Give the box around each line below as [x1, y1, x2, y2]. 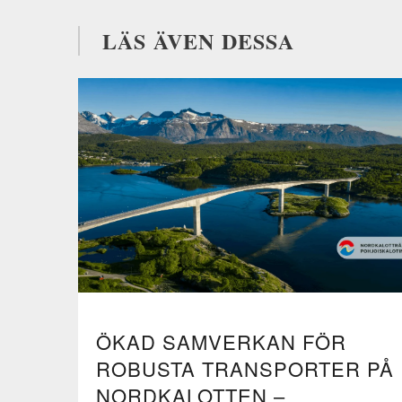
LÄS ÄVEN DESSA [102, 24, 294, 57]
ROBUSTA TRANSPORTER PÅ [96, 354, 394, 382]
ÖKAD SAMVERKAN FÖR [96, 327, 346, 355]
